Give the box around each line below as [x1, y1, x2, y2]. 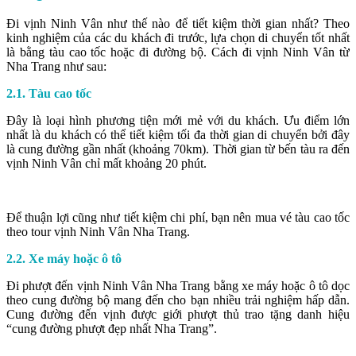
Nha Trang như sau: [6, 59, 106, 73]
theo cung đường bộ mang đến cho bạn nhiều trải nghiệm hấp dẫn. [6, 292, 350, 307]
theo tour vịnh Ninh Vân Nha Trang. [6, 224, 193, 238]
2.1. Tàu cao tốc [6, 86, 91, 100]
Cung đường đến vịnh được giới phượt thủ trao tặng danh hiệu [6, 307, 350, 321]
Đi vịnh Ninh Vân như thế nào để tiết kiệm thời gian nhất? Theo [6, 16, 350, 30]
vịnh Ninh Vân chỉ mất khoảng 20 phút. [6, 156, 207, 170]
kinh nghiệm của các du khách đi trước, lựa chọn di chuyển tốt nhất [6, 30, 350, 44]
